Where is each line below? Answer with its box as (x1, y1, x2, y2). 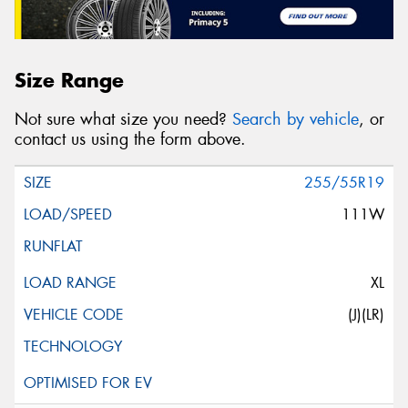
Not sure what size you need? (15, 107, 232, 130)
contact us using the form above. (15, 127, 246, 150)
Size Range (15, 67, 124, 94)
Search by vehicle (232, 107, 359, 130)
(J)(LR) (348, 305, 384, 325)
